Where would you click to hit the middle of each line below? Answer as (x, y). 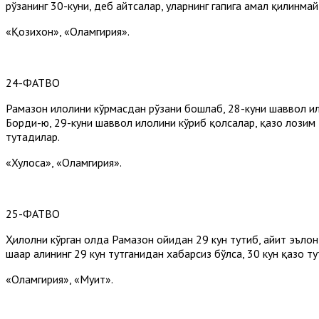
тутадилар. (33, 136)
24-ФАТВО (33, 82)
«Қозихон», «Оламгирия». (68, 31)
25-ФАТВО (33, 213)
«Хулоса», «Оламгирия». (64, 162)
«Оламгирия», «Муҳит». (59, 279)
